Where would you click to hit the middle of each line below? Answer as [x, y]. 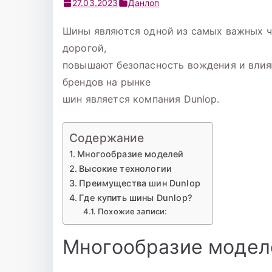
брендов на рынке [107, 82]
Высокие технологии [126, 169]
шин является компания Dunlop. [141, 99]
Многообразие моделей [131, 154]
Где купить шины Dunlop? [136, 198]
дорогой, [85, 48]
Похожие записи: [133, 212]
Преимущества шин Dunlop [140, 183]
